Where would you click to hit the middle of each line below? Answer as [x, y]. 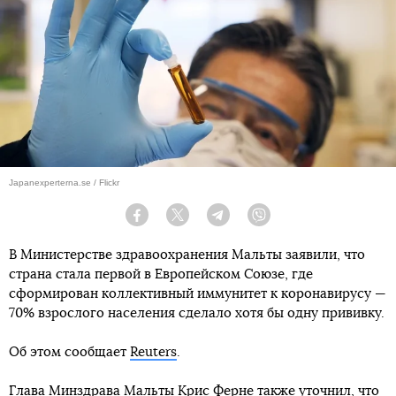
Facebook [170, 221]
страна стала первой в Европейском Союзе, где [161, 275]
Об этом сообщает [69, 353]
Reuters [153, 353]
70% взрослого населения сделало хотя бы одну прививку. [197, 314]
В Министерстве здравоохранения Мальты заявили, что [187, 255]
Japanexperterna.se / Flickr [64, 183]
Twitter [203, 221]
